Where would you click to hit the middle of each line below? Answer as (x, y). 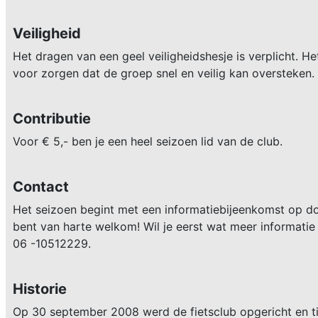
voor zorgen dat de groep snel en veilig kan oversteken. (164, 73)
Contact (41, 187)
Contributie (52, 119)
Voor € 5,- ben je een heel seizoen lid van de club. (149, 141)
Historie (40, 289)
